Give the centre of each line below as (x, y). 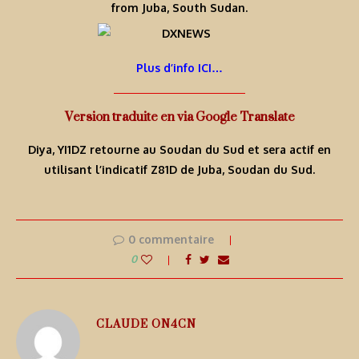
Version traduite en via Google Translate (179, 117)
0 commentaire (171, 240)
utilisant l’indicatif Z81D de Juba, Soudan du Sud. (179, 170)
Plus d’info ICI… (179, 68)
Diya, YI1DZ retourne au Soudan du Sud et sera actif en (179, 150)
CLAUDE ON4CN (146, 324)
